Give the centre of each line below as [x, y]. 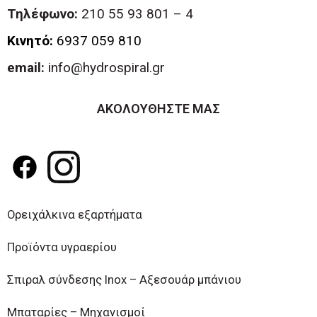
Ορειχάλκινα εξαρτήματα [75, 215]
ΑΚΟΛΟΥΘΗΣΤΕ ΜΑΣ [158, 108]
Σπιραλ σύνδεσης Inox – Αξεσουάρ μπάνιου [124, 280]
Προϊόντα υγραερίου [62, 248]
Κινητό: [30, 40]
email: [26, 67]
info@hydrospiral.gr [105, 67]
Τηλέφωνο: [42, 13]
